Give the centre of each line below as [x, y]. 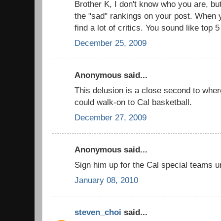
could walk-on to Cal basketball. [133, 102]
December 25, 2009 [110, 43]
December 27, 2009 [110, 117]
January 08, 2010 [106, 180]
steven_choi [98, 212]
